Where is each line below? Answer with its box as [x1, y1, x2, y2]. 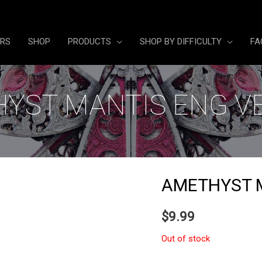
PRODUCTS [68, 36, 111, 47]
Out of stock [161, 233, 211, 244]
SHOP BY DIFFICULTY [140, 36, 222, 47]
